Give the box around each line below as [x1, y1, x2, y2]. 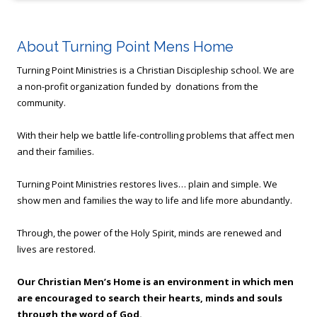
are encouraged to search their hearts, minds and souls [17, 292, 282, 305]
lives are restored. [17, 243, 96, 256]
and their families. [17, 145, 94, 158]
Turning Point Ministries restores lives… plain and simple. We [17, 178, 277, 191]
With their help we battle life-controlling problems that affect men [17, 129, 294, 142]
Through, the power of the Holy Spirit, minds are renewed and [17, 226, 282, 240]
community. [17, 96, 66, 110]
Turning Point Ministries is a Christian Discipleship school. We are [17, 64, 294, 77]
